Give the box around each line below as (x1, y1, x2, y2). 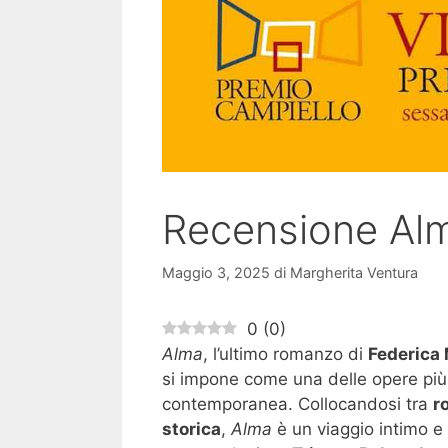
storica (162, 418, 221, 439)
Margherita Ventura (290, 263, 418, 281)
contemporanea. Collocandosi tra (162, 393, 433, 414)
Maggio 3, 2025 (162, 263, 270, 281)
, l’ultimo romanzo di (203, 343, 368, 364)
